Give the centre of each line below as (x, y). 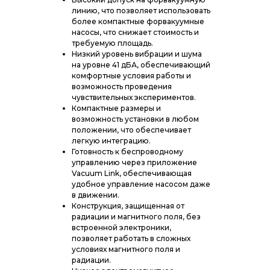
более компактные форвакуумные (138, 21)
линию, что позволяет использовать (141, 10)
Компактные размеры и (116, 108)
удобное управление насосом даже (141, 184)
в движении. (95, 195)
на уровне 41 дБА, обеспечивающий (141, 64)
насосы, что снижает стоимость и (135, 32)
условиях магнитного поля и (126, 249)
